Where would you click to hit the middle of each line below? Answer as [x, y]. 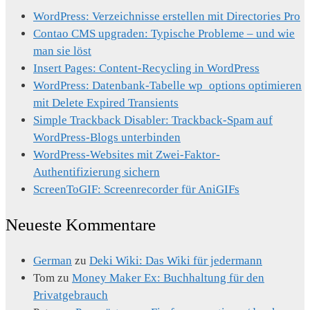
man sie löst [62, 51]
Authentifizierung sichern [97, 172]
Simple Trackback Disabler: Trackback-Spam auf [153, 120]
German [53, 261]
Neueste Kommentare [81, 225]
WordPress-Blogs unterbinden [107, 137]
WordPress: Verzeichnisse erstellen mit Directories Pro [167, 16]
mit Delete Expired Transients [106, 102]
